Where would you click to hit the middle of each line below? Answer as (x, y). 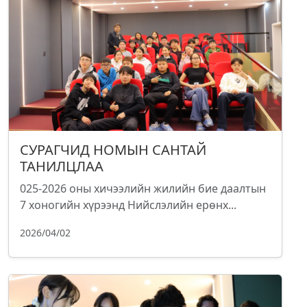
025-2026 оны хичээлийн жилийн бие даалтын (143, 189)
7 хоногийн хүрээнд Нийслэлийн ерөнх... (128, 205)
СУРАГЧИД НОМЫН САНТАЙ (113, 150)
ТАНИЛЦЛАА (62, 167)
